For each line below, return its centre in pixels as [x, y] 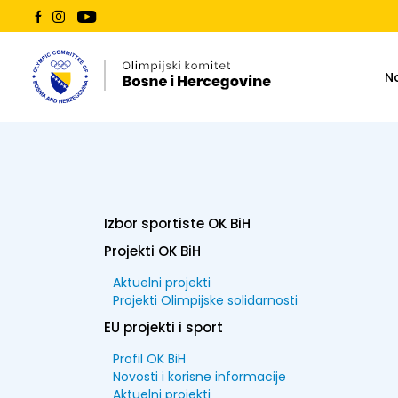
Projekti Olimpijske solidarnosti [205, 300]
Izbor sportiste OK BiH [177, 223]
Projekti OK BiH [152, 251]
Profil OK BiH [149, 359]
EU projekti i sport [163, 327]
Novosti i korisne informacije [199, 377]
